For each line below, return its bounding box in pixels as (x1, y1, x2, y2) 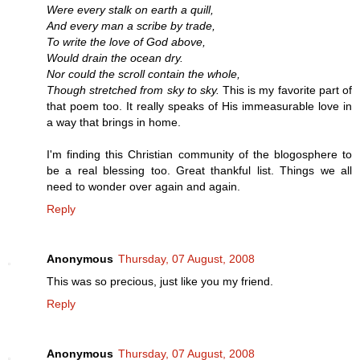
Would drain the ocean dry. (47, 51, 183, 65)
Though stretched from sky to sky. (47, 84, 219, 97)
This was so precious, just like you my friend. (47, 275, 273, 288)
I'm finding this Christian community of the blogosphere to (47, 148, 352, 162)
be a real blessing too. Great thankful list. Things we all (47, 164, 352, 178)
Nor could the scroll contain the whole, (47, 67, 240, 81)
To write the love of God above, (47, 35, 206, 49)
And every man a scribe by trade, (47, 19, 215, 33)
